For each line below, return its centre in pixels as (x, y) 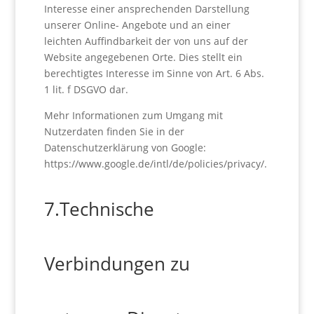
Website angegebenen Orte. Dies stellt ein (143, 57)
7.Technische (99, 209)
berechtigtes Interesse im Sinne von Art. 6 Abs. (154, 73)
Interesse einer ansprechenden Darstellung (146, 9)
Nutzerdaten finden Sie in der (114, 131)
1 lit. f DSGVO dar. (86, 89)
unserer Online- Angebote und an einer (137, 25)
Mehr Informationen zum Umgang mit (133, 115)
